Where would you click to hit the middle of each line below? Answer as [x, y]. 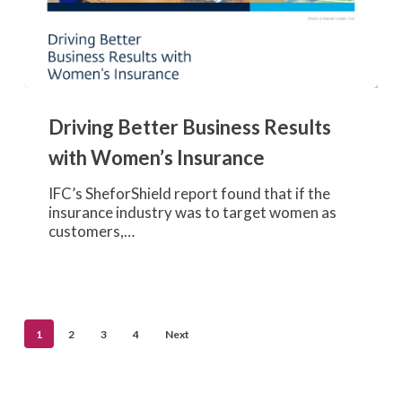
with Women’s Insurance [157, 158]
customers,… [92, 232]
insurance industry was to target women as [193, 213]
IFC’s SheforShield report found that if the [190, 194]
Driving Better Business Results [190, 127]
